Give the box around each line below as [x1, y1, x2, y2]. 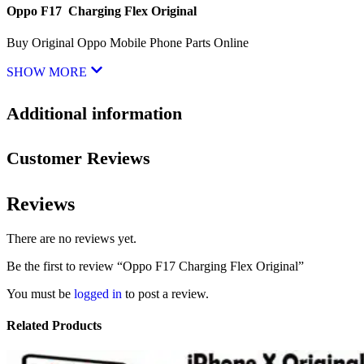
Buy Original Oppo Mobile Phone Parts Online [6, 35, 249, 50]
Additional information [6, 103, 182, 124]
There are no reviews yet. [6, 231, 136, 245]
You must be [6, 286, 74, 301]
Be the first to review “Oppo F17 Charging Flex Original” [6, 258, 304, 273]
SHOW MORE [6, 64, 90, 79]
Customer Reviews [6, 148, 150, 169]
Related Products [6, 318, 102, 332]
